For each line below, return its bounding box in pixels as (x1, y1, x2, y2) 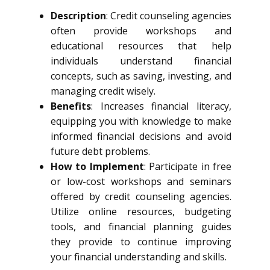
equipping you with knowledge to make (51, 115, 231, 128)
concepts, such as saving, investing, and (51, 69, 231, 83)
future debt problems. (51, 145, 150, 158)
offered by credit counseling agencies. (51, 190, 231, 203)
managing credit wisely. (51, 84, 155, 98)
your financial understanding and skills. (51, 250, 227, 263)
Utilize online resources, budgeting (51, 205, 231, 218)
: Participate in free (143, 160, 232, 173)
